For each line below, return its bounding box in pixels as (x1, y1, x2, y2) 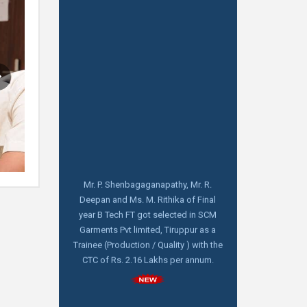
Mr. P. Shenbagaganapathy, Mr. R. (84, 156, 212, 167)
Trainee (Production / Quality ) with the (73, 217, 223, 228)
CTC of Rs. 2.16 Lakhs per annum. (82, 232, 214, 243)
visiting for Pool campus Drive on (82, 295, 213, 306)
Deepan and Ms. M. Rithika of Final (79, 171, 217, 182)
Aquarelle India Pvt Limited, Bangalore (73, 280, 223, 291)
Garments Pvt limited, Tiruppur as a (79, 201, 217, 212)
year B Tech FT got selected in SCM (79, 186, 217, 197)
